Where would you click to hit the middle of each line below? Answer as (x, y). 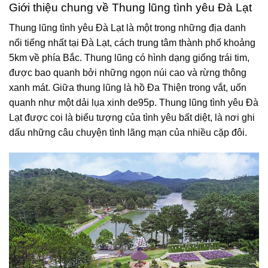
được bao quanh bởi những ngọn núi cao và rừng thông (128, 73)
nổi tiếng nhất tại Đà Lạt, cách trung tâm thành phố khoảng (132, 43)
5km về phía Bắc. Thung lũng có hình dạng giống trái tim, (129, 58)
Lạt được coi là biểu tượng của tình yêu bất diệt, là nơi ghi (132, 118)
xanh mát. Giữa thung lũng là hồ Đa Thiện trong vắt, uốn (128, 88)
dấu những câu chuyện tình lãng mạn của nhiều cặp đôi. (128, 133)
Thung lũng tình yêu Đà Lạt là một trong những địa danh (127, 28)
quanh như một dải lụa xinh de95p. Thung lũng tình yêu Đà (134, 103)
